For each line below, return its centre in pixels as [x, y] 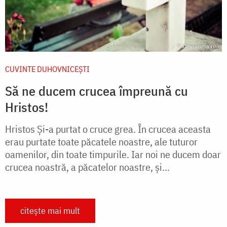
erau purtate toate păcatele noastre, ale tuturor [101, 141]
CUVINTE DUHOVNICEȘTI [47, 69]
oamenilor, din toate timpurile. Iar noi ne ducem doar [113, 154]
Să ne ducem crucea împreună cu [97, 90]
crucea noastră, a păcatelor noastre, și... [87, 167]
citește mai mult [50, 210]
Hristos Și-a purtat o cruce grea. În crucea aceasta [108, 129]
